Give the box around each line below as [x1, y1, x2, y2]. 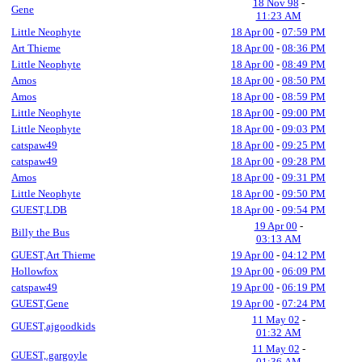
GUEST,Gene [11, 297, 69, 309]
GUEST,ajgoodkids [11, 320, 95, 332]
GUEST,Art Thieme [11, 249, 95, 261]
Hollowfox [11, 265, 58, 277]
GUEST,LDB [11, 204, 67, 216]
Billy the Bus [11, 226, 69, 238]
